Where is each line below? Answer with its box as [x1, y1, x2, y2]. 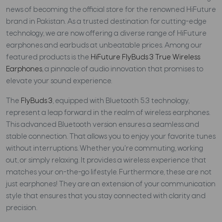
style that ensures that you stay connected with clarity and [6, 192, 206, 200]
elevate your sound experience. [6, 77, 112, 85]
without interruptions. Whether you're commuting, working [6, 145, 203, 153]
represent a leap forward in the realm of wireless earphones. [6, 109, 210, 117]
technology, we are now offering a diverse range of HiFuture [6, 30, 207, 38]
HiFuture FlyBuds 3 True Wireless [91, 54, 200, 61]
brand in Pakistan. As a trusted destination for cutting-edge [6, 18, 207, 26]
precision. [6, 204, 37, 212]
